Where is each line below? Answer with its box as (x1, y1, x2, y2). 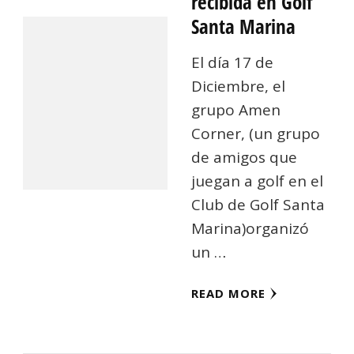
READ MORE (191, 285, 266, 302)
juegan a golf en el (191, 171, 324, 192)
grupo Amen (191, 100, 281, 121)
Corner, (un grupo (191, 123, 321, 145)
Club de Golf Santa (191, 194, 326, 216)
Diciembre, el (191, 76, 286, 97)
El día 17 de (191, 52, 274, 73)
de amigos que (191, 147, 298, 168)
